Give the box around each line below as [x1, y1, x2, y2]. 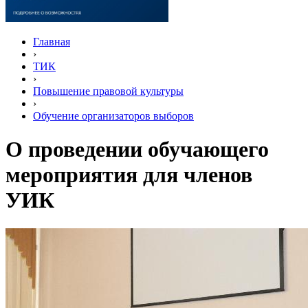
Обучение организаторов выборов [33, 110, 194, 122]
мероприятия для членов [5, 162, 252, 188]
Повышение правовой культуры [33, 85, 184, 97]
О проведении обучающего [5, 137, 269, 162]
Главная [33, 36, 70, 47]
